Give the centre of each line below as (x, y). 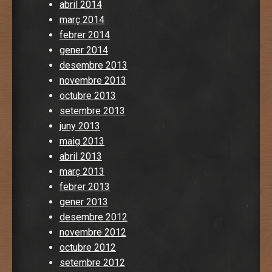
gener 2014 (84, 50)
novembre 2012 (93, 232)
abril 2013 (81, 156)
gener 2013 (84, 202)
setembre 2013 (92, 110)
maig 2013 (82, 141)
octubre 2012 (88, 247)
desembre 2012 (93, 217)
